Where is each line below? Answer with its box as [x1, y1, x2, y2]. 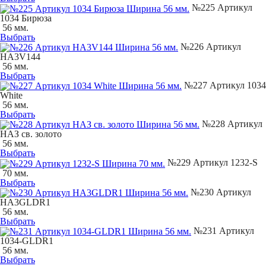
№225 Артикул [189, 2, 252, 13]
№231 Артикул [191, 226, 254, 236]
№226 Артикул [178, 41, 241, 52]
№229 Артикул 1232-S [165, 157, 258, 168]
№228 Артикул [199, 119, 262, 129]
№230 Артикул [188, 186, 251, 197]
